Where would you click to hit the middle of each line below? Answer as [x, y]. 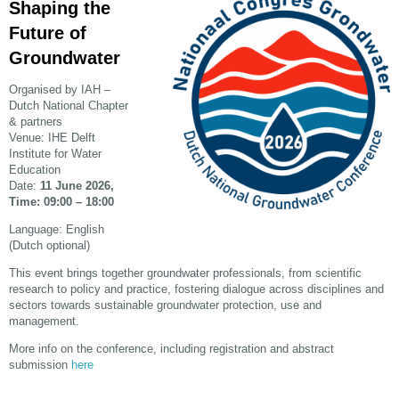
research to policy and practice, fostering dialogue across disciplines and [197, 289]
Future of [48, 33]
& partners [36, 122]
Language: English [57, 230]
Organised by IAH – [60, 90]
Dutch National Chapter [69, 106]
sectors [30, 305]
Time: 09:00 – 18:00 [62, 202]
